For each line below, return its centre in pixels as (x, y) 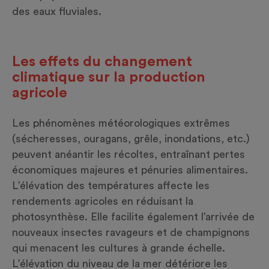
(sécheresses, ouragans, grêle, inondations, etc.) (131, 139)
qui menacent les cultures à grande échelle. (119, 248)
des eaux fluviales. (57, 12)
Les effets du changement (102, 62)
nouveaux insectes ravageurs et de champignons (131, 233)
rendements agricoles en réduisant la (103, 201)
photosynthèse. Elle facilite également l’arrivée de (133, 217)
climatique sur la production (109, 78)
